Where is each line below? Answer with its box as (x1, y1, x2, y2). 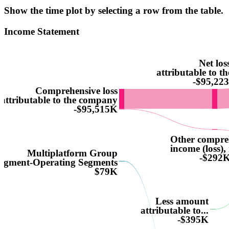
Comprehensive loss (35, 85, 118, 97)
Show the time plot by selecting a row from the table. (4, 5, 223, 16)
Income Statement (4, 26, 79, 37)
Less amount (155, 195, 210, 207)
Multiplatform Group (27, 147, 118, 158)
